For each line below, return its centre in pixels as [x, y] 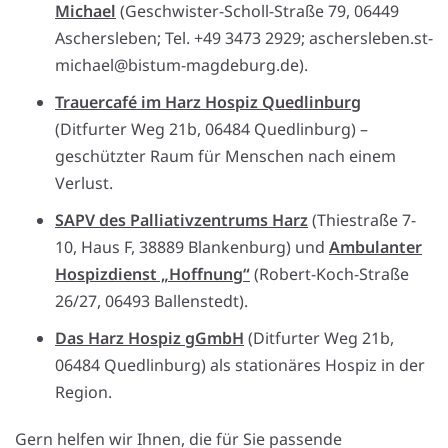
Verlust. [84, 182]
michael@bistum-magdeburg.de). [181, 64]
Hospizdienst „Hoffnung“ [152, 273]
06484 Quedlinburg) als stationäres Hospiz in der [240, 364]
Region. [83, 391]
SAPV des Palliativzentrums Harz [181, 219]
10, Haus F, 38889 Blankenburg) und [192, 246]
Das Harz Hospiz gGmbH [149, 337]
